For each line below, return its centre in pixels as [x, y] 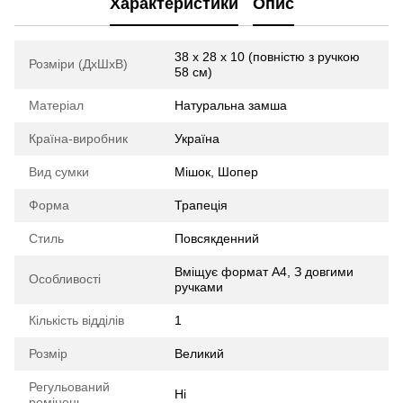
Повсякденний [217, 238]
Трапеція [201, 205]
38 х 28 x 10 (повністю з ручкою [267, 56]
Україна [197, 138]
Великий [199, 353]
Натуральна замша [231, 105]
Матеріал [56, 105]
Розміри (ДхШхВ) [78, 63]
